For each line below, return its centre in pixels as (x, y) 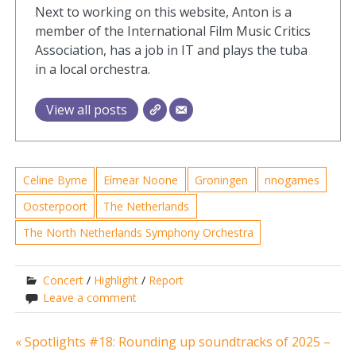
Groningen (222, 180)
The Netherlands (147, 206)
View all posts (87, 110)
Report (166, 281)
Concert (64, 281)
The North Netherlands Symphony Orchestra (138, 233)
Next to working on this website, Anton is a (164, 12)
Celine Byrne (55, 180)
